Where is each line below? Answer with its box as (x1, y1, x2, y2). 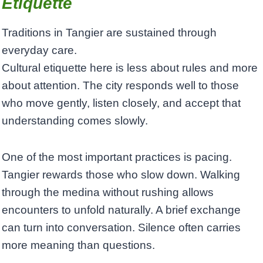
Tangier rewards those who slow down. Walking (2, 168, 240, 181)
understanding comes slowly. (2, 114, 148, 127)
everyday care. (2, 44, 77, 57)
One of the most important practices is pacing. (2, 151, 232, 164)
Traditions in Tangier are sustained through (2, 26, 217, 39)
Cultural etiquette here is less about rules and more (2, 62, 258, 75)
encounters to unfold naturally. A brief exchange (2, 204, 241, 217)
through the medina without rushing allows (2, 186, 214, 199)
